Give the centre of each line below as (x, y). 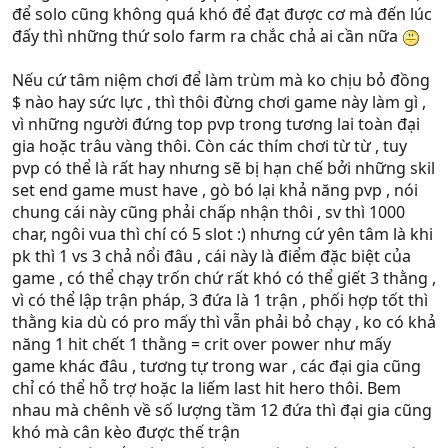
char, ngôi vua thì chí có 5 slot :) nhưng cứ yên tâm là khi (222, 234)
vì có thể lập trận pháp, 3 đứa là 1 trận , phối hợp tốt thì (220, 300)
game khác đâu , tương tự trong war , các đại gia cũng (216, 366)
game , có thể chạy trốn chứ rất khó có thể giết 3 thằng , (224, 278)
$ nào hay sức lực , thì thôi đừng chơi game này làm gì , (219, 102)
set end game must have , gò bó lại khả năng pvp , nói (215, 190)
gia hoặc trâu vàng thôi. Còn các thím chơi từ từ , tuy (209, 146)
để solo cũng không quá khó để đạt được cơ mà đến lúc (222, 14)
